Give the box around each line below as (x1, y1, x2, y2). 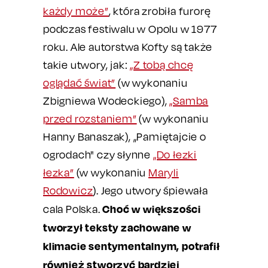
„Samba (169, 95, 209, 107)
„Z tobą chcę (130, 59, 194, 71)
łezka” (43, 166, 74, 179)
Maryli (148, 166, 179, 179)
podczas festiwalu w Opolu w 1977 (43, 23, 217, 35)
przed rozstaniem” (43, 112, 137, 125)
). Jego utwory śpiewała (93, 184, 208, 197)
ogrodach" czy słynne (43, 148, 153, 161)
